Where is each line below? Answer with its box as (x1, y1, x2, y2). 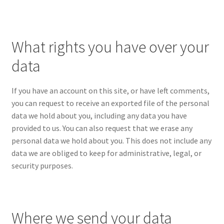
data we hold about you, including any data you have (11, 110, 187, 120)
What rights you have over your (11, 37, 209, 57)
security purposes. (11, 160, 73, 170)
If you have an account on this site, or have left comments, (11, 85, 209, 95)
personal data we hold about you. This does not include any (11, 135, 211, 145)
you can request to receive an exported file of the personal (11, 97, 209, 108)
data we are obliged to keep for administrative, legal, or (11, 147, 201, 158)
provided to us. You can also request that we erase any (11, 122, 192, 133)
